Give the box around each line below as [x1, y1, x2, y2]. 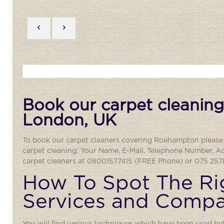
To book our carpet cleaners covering [22, 137, 154, 144]
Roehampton [153, 137, 199, 144]
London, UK [22, 112, 116, 128]
